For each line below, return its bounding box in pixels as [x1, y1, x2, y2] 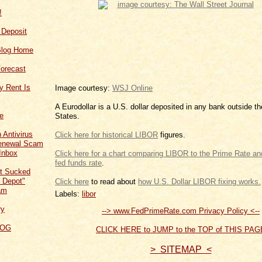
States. [55, 111, 80, 120]
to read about [89, 177, 138, 186]
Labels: [55, 189, 82, 198]
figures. [158, 130, 185, 139]
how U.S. [138, 177, 261, 186]
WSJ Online [112, 83, 153, 92]
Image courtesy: [55, 83, 112, 92]
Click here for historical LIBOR [55, 130, 158, 139]
